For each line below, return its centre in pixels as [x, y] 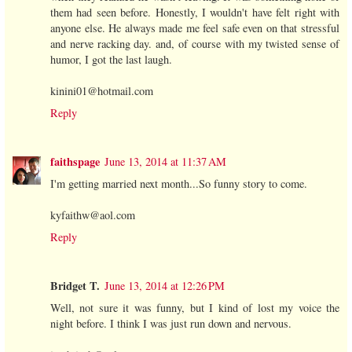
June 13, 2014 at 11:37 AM [165, 161]
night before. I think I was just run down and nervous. [171, 323]
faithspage [75, 161]
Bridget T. [75, 285]
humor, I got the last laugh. [111, 59]
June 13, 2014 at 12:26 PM [165, 285]
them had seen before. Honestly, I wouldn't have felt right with [195, 12]
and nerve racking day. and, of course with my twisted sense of [195, 43]
